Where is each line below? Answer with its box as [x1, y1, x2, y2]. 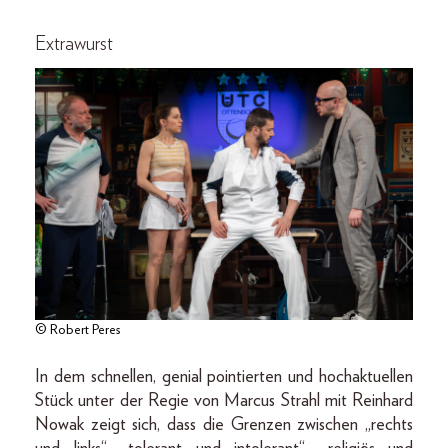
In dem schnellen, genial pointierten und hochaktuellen [35, 367, 413, 386]
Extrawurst [35, 33, 113, 54]
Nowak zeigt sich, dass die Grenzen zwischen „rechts [35, 415, 413, 434]
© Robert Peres [35, 322, 120, 337]
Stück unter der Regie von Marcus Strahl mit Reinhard [35, 391, 413, 410]
